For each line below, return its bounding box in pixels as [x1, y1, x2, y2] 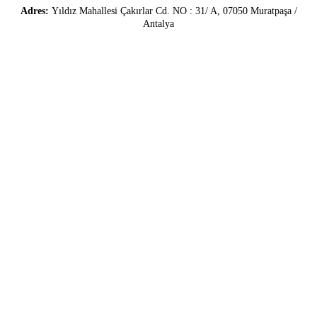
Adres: [20, 6, 52, 17]
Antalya [143, 18, 174, 30]
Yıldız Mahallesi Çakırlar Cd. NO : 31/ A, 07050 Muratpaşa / [51, 6, 297, 17]
